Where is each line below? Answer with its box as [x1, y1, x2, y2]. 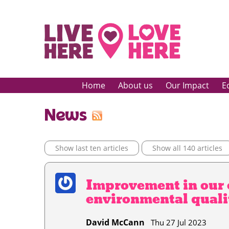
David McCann [86, 216, 145, 228]
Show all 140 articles [152, 143, 222, 153]
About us [118, 80, 153, 91]
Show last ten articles [55, 143, 128, 153]
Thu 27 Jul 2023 [145, 217, 207, 228]
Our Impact [165, 80, 209, 91]
